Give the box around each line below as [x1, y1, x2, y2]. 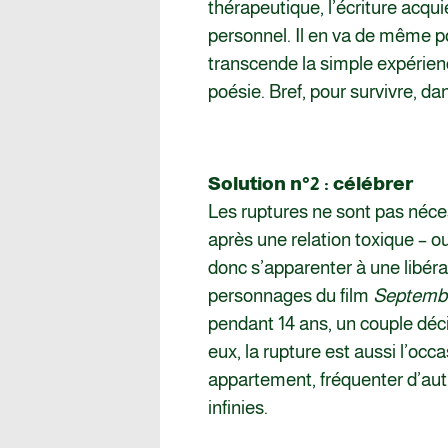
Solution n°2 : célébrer [208, 173, 417, 195]
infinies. [208, 397, 268, 419]
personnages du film [208, 285, 373, 307]
